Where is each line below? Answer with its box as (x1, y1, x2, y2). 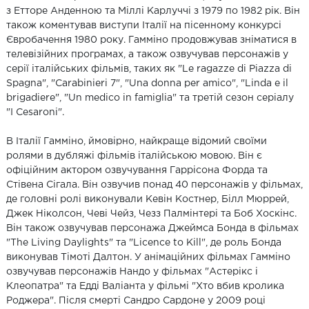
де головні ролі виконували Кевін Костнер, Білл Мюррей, (6, 195, 289, 204)
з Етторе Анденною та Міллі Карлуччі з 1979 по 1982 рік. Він (6, 7, 300, 16)
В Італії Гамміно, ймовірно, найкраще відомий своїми (6, 137, 267, 146)
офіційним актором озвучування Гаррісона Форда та (6, 166, 268, 175)
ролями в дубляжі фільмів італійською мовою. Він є (6, 152, 262, 161)
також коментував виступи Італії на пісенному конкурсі (6, 21, 281, 30)
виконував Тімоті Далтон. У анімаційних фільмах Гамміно (6, 253, 290, 262)
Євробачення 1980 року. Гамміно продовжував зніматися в (6, 36, 297, 45)
